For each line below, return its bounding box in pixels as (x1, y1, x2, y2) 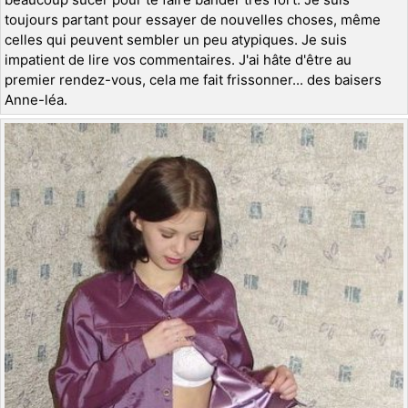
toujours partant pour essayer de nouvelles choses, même (5, 10, 381, 28)
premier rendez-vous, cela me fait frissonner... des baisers (5, 70, 382, 88)
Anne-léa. (5, 90, 67, 108)
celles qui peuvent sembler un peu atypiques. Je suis (5, 30, 347, 48)
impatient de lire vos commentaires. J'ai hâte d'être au (5, 50, 352, 68)
